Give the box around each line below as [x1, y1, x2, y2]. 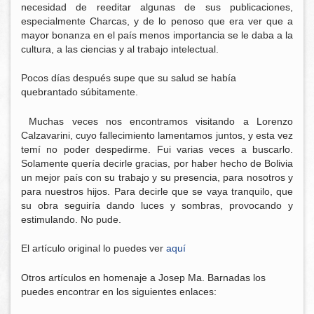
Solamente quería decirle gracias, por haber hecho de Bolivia [21, 157, 293, 169]
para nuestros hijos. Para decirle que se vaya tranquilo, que [21, 185, 293, 197]
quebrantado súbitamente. [21, 86, 138, 98]
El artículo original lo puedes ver [21, 243, 166, 254]
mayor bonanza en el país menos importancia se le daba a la [21, 29, 293, 41]
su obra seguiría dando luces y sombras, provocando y [21, 199, 293, 211]
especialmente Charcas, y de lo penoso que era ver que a [21, 15, 293, 27]
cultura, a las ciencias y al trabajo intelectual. [21, 43, 219, 55]
